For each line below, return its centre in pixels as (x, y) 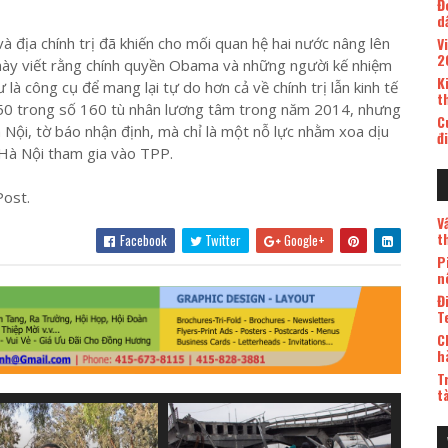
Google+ (302, 239)
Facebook (141, 239)
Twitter (221, 239)
